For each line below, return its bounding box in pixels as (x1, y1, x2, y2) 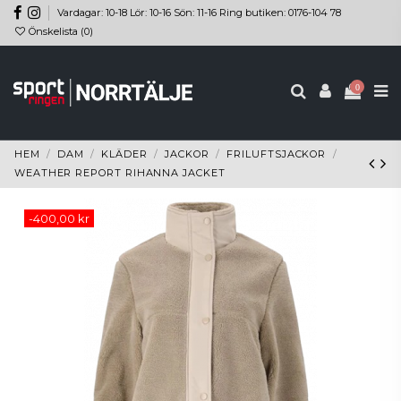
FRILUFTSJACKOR (226, 148, 327, 161)
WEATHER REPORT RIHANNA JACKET (13, 166, 226, 180)
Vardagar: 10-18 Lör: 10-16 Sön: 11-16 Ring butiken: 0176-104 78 (57, 5, 342, 19)
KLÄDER (101, 148, 148, 161)
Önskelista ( (26, 25, 85, 38)
